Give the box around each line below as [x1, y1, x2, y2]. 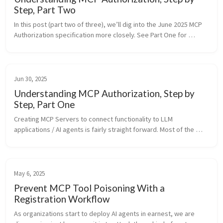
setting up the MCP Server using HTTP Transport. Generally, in [14, 41, 196, 50]
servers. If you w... [14, 146, 67, 155]
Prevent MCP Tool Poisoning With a [14, 182, 165, 194]
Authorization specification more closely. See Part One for [14, 30, 187, 40]
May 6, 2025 [14, 169, 45, 178]
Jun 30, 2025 [14, 75, 47, 83]
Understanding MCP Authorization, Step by [14, 88, 195, 100]
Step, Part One [14, 99, 75, 111]
